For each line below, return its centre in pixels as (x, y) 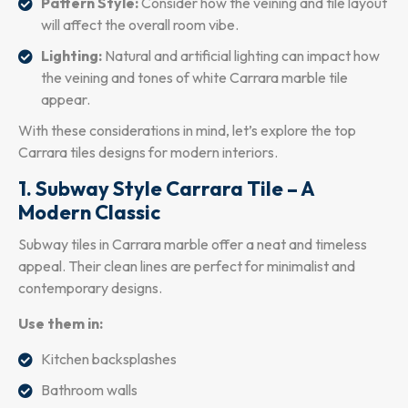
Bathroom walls (89, 389)
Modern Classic (89, 212)
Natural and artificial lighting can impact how (241, 55)
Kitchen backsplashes (109, 358)
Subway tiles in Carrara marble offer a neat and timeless (193, 244)
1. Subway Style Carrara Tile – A (166, 188)
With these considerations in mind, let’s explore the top (187, 130)
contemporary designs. (90, 287)
